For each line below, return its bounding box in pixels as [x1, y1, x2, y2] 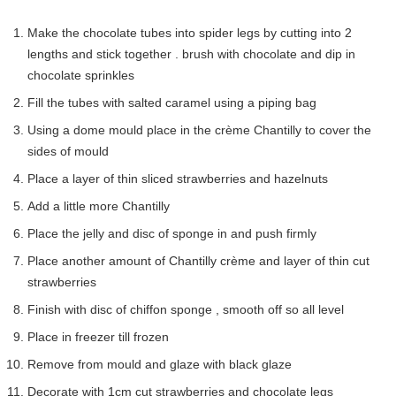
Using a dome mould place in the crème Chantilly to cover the [27, 122, 371, 137]
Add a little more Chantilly [27, 198, 170, 213]
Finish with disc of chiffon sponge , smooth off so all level [27, 301, 344, 316]
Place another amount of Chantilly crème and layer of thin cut [27, 253, 369, 268]
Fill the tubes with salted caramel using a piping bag [27, 95, 316, 110]
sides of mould [27, 143, 109, 158]
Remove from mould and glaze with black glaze [27, 356, 292, 371]
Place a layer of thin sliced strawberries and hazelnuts [27, 171, 328, 186]
